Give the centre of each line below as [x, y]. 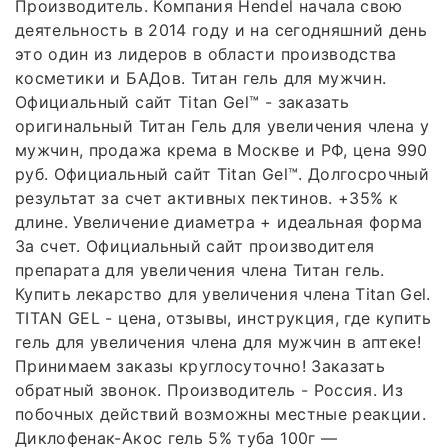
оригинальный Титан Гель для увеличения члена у [222, 126]
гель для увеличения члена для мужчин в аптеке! [218, 342]
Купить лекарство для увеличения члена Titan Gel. [223, 294]
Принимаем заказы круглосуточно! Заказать [200, 366]
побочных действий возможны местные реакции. [221, 414]
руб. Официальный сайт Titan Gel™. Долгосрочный [222, 174]
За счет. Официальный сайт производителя [195, 246]
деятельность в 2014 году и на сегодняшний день [221, 30]
